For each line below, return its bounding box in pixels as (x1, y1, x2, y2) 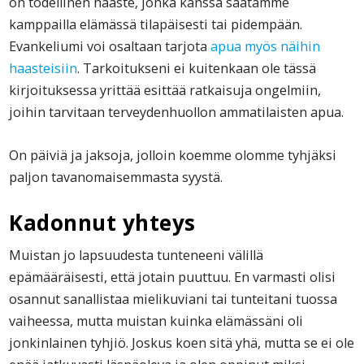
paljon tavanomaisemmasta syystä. (9, 167, 223, 186)
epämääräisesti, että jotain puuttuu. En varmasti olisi (9, 267, 336, 286)
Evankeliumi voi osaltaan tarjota (9, 37, 211, 55)
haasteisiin (9, 58, 78, 77)
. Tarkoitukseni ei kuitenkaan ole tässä (77, 58, 317, 77)
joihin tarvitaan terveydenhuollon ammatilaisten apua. (9, 102, 344, 121)
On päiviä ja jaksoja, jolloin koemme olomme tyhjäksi (9, 145, 337, 164)
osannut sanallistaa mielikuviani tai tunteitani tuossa (9, 289, 338, 308)
